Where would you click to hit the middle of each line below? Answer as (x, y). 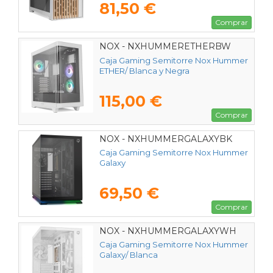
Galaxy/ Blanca (129, 254)
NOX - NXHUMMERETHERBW (165, 47)
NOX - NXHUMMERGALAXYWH (168, 231)
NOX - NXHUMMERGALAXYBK (166, 139)
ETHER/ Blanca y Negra (144, 70)
